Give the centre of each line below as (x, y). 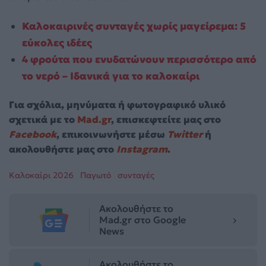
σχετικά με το (43, 120)
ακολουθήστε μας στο (63, 149)
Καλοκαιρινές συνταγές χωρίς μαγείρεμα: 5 (134, 26)
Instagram (142, 149)
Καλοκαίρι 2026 (41, 175)
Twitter (185, 134)
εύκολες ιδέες (57, 42)
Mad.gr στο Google (142, 220)
